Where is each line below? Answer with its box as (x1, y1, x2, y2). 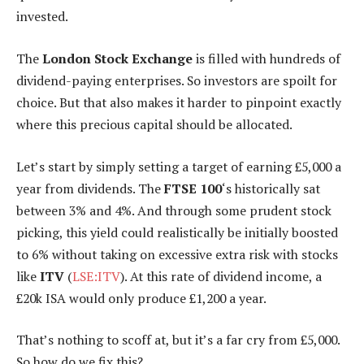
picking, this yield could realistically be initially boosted (16, 223, 338, 241)
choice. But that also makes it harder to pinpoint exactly (16, 93, 341, 112)
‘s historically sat (222, 179, 320, 197)
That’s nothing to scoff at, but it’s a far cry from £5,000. (16, 331, 340, 349)
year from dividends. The (16, 179, 164, 197)
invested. (16, 7, 68, 26)
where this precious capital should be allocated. (16, 115, 292, 134)
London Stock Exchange (42, 50, 193, 68)
